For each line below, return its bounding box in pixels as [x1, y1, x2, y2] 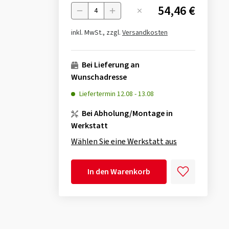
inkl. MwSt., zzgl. [71, 28, 122, 38]
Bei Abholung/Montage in [80, 108, 173, 120]
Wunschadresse [71, 72, 127, 83]
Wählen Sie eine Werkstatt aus [71, 136, 177, 148]
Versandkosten [122, 28, 168, 38]
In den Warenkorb [87, 166, 150, 178]
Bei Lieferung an [80, 59, 140, 71]
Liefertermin [79, 89, 117, 100]
